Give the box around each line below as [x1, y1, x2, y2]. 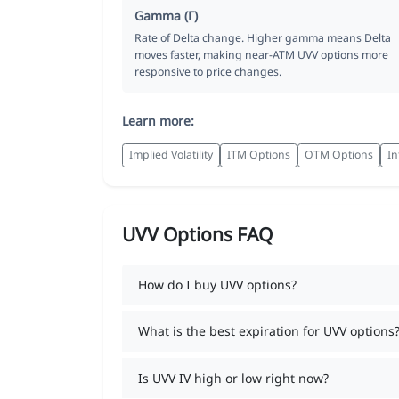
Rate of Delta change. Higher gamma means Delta [134, 29, 391, 45]
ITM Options [227, 147, 290, 163]
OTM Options [305, 147, 373, 163]
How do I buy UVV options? [137, 275, 297, 293]
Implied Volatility [129, 147, 213, 163]
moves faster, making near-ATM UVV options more [134, 46, 388, 62]
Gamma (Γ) [134, 6, 198, 24]
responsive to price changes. [134, 63, 281, 79]
